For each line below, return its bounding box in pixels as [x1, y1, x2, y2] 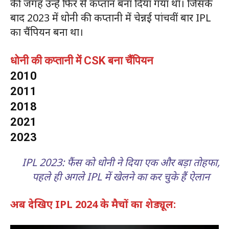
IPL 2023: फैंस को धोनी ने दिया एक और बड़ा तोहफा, [21, 155, 220, 170]
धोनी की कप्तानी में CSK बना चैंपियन [10, 54, 153, 67]
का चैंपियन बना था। [10, 25, 83, 39]
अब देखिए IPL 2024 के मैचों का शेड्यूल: [10, 197, 176, 212]
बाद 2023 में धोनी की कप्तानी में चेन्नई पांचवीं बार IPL [10, 11, 211, 25]
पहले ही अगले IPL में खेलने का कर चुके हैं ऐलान [32, 170, 210, 184]
